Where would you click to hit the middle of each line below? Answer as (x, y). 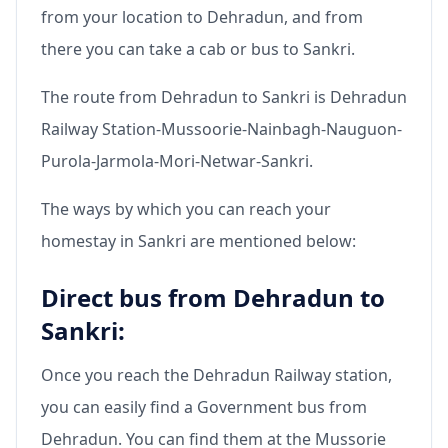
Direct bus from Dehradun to (213, 298)
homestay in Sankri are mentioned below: (198, 241)
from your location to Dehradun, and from (202, 17)
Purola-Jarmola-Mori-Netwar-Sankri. (177, 161)
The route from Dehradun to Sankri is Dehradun (224, 97)
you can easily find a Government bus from (204, 407)
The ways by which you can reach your (186, 209)
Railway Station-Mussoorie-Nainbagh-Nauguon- (221, 129)
